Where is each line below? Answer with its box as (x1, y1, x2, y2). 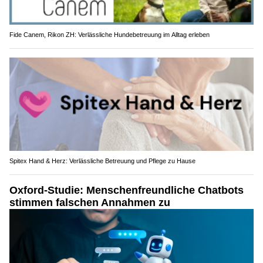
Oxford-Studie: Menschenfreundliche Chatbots (9, 184, 244, 197)
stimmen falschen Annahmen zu (9, 197, 170, 209)
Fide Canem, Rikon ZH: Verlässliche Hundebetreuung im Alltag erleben (9, 31, 210, 38)
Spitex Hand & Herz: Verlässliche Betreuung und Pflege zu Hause (9, 157, 195, 165)
